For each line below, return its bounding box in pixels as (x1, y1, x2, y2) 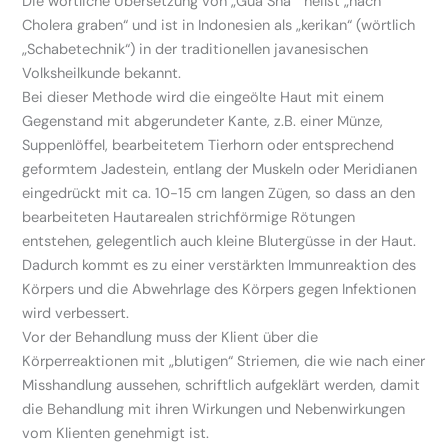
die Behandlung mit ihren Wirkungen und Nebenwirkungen (22, 399, 406, 419)
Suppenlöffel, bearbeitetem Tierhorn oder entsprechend (22, 135, 395, 155)
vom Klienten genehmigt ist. (22, 423, 210, 443)
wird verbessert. (22, 303, 130, 323)
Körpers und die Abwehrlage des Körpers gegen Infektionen (22, 279, 417, 299)
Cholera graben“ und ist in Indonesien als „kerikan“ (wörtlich (22, 15, 416, 35)
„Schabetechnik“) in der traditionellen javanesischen (22, 39, 369, 59)
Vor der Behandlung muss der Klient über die (22, 327, 319, 347)
